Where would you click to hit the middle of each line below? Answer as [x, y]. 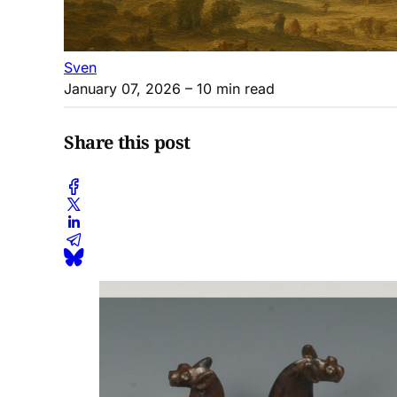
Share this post [127, 143]
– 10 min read [228, 88]
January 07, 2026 [122, 88]
